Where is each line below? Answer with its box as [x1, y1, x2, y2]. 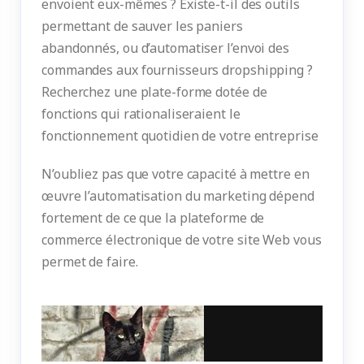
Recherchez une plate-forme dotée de [41, 83, 267, 102]
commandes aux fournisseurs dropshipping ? [41, 61, 313, 80]
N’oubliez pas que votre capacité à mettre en [41, 165, 310, 184]
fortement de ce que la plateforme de [41, 209, 265, 227]
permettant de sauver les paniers [41, 17, 243, 36]
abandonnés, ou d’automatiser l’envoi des [41, 39, 289, 58]
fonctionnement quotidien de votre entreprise [41, 127, 318, 145]
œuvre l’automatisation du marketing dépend [41, 187, 314, 206]
